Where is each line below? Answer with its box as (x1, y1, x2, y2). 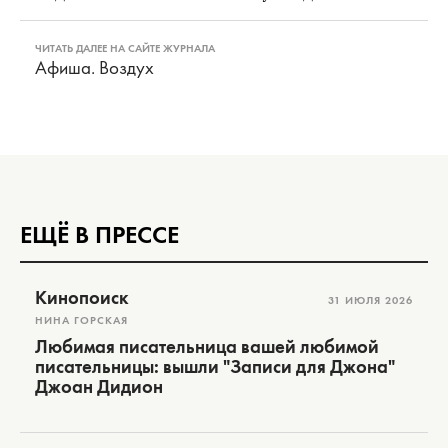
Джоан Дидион (35, 374, 163, 399)
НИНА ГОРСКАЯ (35, 313, 128, 327)
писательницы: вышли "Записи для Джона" (35, 354, 395, 379)
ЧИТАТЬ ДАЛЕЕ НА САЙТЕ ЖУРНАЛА (35, 41, 215, 55)
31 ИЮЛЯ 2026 (328, 293, 413, 307)
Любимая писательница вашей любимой (35, 334, 379, 359)
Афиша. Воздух (35, 55, 154, 80)
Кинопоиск (35, 285, 129, 310)
